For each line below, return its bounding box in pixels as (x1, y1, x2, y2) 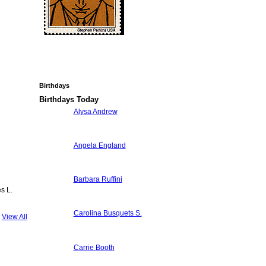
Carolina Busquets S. (73, 209, 142, 218)
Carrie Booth (73, 243, 115, 252)
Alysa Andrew (73, 107, 118, 116)
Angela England (73, 141, 126, 150)
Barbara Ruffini (73, 175, 122, 184)
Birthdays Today (39, 94, 99, 104)
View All (1, 213, 27, 221)
